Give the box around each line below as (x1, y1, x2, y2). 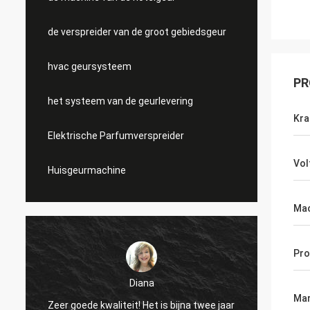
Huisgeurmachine (48, 165, 126, 176)
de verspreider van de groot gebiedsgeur (48, 26, 226, 37)
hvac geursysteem (48, 61, 131, 72)
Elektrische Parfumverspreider (48, 130, 184, 141)
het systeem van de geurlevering (48, 95, 193, 107)
